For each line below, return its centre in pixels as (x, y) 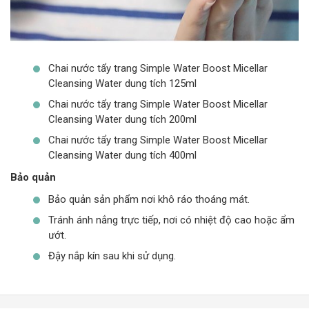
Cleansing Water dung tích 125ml (122, 83)
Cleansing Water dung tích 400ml (122, 155)
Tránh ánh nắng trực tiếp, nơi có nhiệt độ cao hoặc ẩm (171, 220)
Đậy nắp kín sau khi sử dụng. (112, 256)
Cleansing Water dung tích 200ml (122, 119)
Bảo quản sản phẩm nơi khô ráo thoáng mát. (149, 199)
